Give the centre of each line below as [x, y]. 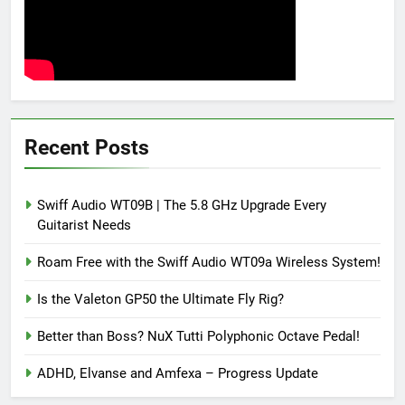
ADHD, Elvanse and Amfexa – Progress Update [178, 374]
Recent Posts [87, 148]
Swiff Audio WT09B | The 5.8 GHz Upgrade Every [182, 206]
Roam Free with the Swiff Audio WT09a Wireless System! [209, 263]
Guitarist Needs [84, 226]
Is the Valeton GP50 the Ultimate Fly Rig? [160, 300]
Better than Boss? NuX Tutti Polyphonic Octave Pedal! [198, 337]
